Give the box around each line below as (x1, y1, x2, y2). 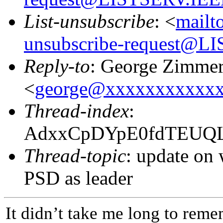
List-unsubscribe (24, 10, 154, 32)
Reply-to (24, 55, 90, 77)
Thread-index (24, 100, 129, 121)
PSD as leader (24, 167, 133, 189)
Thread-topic (24, 144, 126, 166)
